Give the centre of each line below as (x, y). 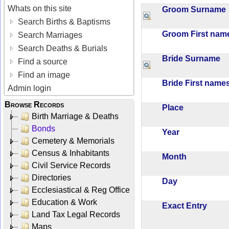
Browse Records (34, 104)
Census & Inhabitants (71, 153)
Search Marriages (49, 35)
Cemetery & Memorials (73, 141)
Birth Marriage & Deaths (75, 116)
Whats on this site (40, 8)
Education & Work (64, 202)
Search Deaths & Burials (62, 48)
